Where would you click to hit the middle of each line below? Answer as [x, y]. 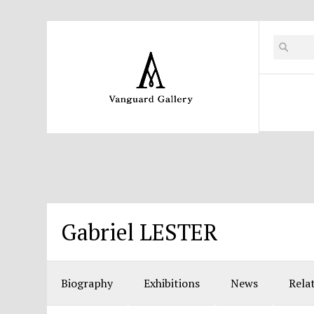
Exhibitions [172, 283]
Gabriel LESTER [140, 232]
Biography [87, 283]
